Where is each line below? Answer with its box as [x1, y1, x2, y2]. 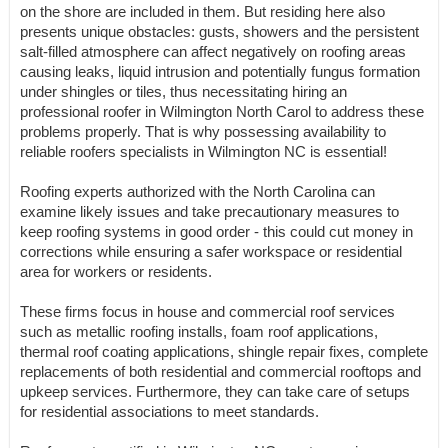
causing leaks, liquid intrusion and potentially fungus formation [20, 63, 420, 80]
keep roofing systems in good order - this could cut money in [20, 223, 413, 240]
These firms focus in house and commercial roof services [20, 303, 395, 320]
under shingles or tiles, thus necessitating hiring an [20, 83, 347, 100]
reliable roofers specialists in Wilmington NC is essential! [20, 143, 387, 160]
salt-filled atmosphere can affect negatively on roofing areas [20, 43, 406, 60]
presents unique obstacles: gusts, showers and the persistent [20, 23, 419, 40]
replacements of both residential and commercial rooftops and [20, 363, 421, 380]
